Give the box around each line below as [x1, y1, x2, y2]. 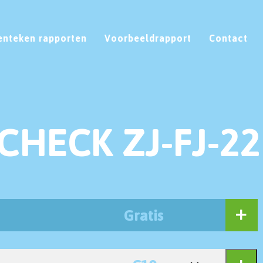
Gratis [124, 205, 164, 224]
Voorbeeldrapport [104, 32, 191, 44]
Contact [209, 32, 248, 44]
